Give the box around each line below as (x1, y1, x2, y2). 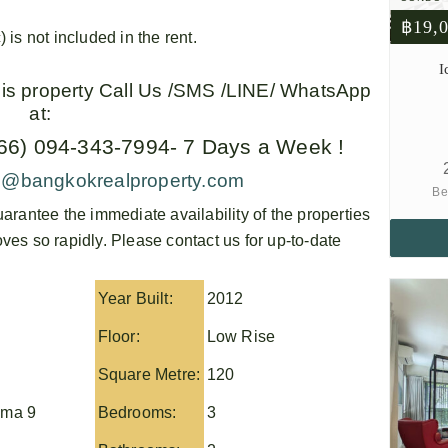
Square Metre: (97, 365, 201, 383)
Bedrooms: (97, 403, 177, 421)
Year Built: (97, 289, 173, 307)
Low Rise (206, 327, 276, 345)
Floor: (97, 327, 140, 345)
